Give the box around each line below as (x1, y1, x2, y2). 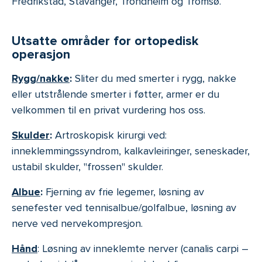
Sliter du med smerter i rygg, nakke (75, 72, 236, 85)
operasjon (12, 47, 70, 63)
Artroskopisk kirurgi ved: (55, 129, 167, 142)
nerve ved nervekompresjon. (12, 217, 143, 230)
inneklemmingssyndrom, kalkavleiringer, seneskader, (12, 144, 250, 158)
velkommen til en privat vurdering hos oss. (12, 104, 205, 117)
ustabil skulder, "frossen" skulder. (12, 160, 163, 174)
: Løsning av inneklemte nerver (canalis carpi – (37, 242, 249, 256)
